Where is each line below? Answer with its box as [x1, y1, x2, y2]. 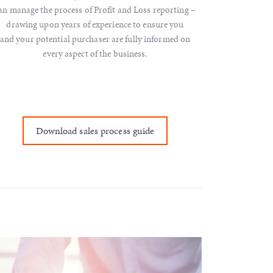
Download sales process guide [35, 123, 155, 138]
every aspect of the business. [43, 47, 147, 60]
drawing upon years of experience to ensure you [6, 18, 184, 30]
